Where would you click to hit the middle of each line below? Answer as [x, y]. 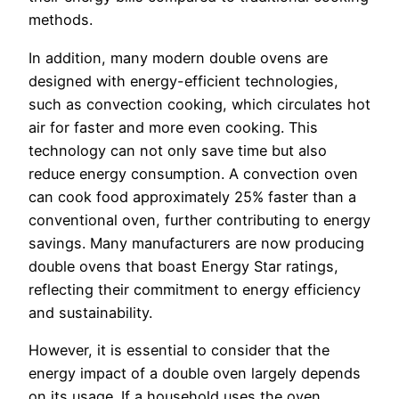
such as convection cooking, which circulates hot [199, 104]
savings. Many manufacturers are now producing [196, 243]
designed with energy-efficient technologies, [183, 81]
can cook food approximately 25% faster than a [192, 196]
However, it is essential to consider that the [179, 350]
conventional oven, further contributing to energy [199, 220]
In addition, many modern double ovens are [178, 57]
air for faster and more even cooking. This [173, 127]
